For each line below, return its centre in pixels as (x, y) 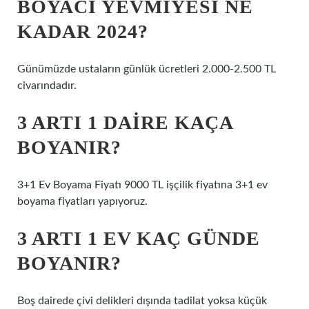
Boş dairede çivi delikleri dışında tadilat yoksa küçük (142, 301)
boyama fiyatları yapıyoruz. (82, 201)
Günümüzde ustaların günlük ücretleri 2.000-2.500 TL (147, 69)
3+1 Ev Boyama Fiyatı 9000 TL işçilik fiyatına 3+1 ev (142, 185)
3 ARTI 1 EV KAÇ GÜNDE (139, 238)
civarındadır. (47, 86)
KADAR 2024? (83, 31)
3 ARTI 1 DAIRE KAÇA (125, 122)
